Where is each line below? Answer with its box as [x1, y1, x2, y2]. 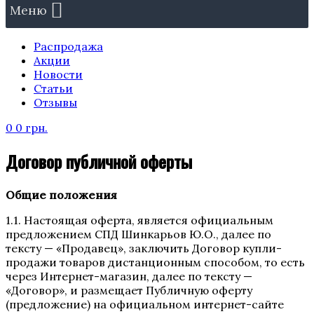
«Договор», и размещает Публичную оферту [6, 282, 252, 297]
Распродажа [34, 39, 103, 53]
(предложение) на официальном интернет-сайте [6, 296, 284, 311]
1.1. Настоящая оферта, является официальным [6, 212, 273, 227]
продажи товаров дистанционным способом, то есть [6, 254, 305, 269]
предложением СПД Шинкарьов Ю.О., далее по [6, 226, 271, 241]
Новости [34, 67, 83, 81]
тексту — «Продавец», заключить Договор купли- [6, 240, 282, 255]
